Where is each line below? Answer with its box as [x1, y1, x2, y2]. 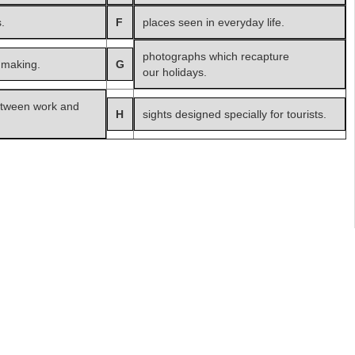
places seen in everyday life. [143, 16, 284, 29]
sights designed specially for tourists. [143, 108, 326, 121]
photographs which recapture [143, 50, 289, 63]
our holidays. [143, 66, 207, 79]
